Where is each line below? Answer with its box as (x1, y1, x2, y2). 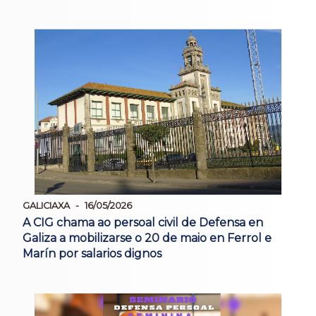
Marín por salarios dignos (23, 247, 162, 261)
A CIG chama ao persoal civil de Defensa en (23, 216, 263, 230)
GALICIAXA (23, 200, 70, 212)
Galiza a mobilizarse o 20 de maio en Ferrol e (23, 231, 272, 245)
